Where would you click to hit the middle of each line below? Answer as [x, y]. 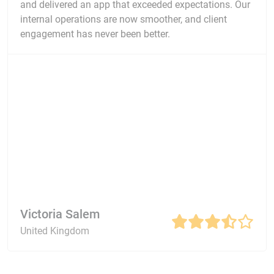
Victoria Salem [60, 214]
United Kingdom [55, 231]
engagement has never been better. [95, 34]
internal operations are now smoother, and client [124, 20]
